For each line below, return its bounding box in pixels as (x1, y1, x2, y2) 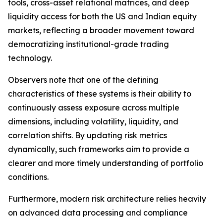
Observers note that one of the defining (8, 75, 159, 85)
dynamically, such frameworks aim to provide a (8, 144, 189, 155)
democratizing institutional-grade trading (8, 39, 169, 50)
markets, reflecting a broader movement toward (8, 25, 194, 36)
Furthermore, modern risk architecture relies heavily (8, 194, 206, 204)
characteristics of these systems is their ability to (8, 89, 191, 99)
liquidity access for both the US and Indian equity (8, 11, 197, 22)
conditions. (8, 172, 49, 182)
